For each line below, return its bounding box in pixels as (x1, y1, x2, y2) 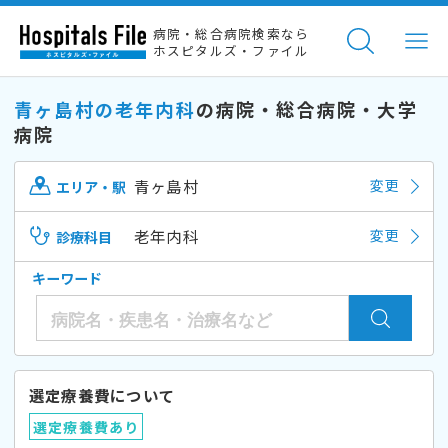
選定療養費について (29, 383, 176, 406)
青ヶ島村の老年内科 (14, 95, 196, 122)
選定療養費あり (32, 416, 140, 437)
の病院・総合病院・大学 (195, 95, 418, 122)
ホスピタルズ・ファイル (152, 41, 310, 61)
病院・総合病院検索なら (152, 24, 310, 44)
